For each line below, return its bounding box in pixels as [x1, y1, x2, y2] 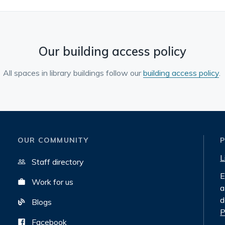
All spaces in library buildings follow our [3, 68, 143, 78]
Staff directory [31, 157, 84, 167]
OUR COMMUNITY [17, 136, 88, 145]
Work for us [31, 177, 73, 187]
